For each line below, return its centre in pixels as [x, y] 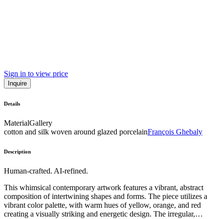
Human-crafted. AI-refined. [46, 171]
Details [12, 104]
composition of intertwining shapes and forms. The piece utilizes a [106, 196]
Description [17, 151]
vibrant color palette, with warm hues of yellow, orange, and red [102, 205]
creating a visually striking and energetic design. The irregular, [99, 214]
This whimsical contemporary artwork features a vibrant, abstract [104, 187]
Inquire [17, 84]
